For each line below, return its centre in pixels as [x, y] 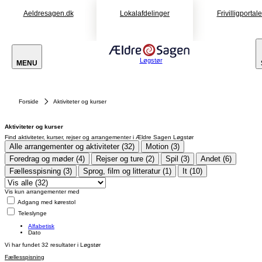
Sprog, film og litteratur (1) [127, 171]
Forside [29, 101]
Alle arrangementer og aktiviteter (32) [72, 146]
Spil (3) [177, 158]
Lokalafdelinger [145, 13]
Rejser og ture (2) [125, 158]
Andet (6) [216, 158]
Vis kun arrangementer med [42, 191]
